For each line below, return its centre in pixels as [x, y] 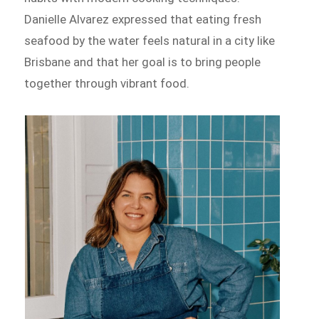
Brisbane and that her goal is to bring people [143, 62]
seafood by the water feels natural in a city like [150, 40]
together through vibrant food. [109, 83]
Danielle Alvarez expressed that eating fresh [143, 19]
